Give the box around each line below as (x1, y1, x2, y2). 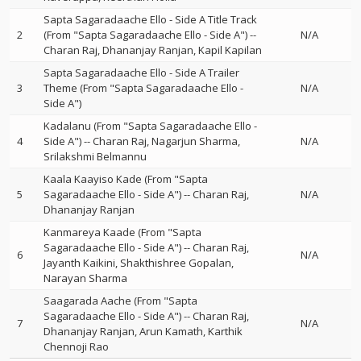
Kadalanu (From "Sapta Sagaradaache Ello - (44, 118, 257, 133)
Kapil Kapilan (198, 43, 262, 57)
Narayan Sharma (44, 271, 127, 285)
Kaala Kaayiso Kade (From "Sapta (44, 172, 208, 186)
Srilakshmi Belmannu (44, 149, 147, 164)
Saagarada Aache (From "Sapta (44, 293, 197, 308)
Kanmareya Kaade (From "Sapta (44, 225, 201, 239)
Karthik (208, 324, 243, 338)
